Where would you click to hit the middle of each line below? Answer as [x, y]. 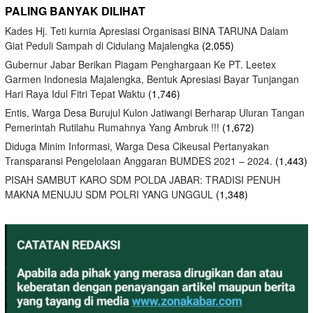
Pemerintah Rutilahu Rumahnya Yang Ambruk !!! [112, 128]
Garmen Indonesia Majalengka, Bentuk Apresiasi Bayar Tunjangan [152, 79]
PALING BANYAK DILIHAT [75, 11]
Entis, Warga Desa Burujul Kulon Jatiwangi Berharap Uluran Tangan [155, 113]
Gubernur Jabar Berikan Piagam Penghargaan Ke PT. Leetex [140, 65]
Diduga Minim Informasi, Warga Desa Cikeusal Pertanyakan [137, 146]
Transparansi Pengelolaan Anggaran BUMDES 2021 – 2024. [139, 161]
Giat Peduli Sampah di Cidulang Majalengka [102, 46]
